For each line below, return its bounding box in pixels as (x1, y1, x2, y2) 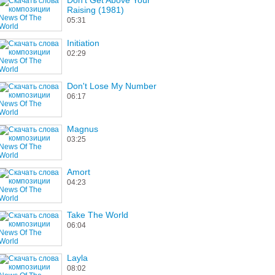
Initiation (67, 38, 99, 48)
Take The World (67, 210, 128, 220)
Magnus (67, 124, 98, 134)
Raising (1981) (67, 5, 124, 15)
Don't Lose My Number (67, 81, 157, 91)
